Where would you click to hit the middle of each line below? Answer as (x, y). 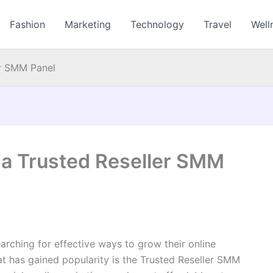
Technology (158, 24)
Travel (218, 24)
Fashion (28, 24)
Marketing (88, 24)
